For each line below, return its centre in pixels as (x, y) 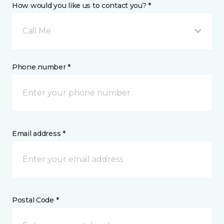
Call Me (37, 31)
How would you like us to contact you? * (82, 5)
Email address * (39, 133)
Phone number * (41, 67)
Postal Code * (35, 200)
